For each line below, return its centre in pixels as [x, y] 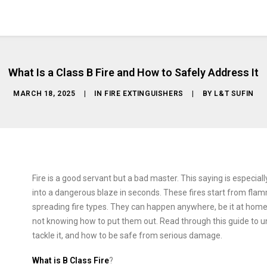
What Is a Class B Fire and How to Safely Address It [133, 72]
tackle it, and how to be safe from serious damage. [127, 235]
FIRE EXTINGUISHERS [144, 94]
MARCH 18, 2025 [44, 94]
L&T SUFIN [234, 94]
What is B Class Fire [71, 260]
